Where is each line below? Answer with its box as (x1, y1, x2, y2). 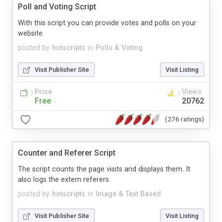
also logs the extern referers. (18, 175, 111, 184)
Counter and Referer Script (18, 148, 115, 158)
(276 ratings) (165, 115, 204, 123)
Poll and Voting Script (18, 1, 96, 11)
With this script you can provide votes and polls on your (18, 18, 196, 27)
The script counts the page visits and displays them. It (18, 165, 190, 173)
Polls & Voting (96, 43, 143, 52)
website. (18, 29, 44, 38)
